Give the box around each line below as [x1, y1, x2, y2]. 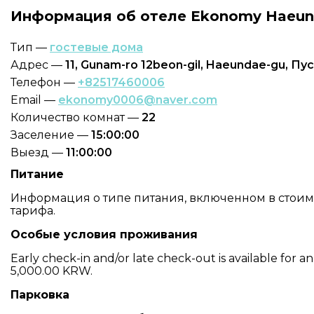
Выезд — [11, 146, 66, 159]
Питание [11, 168, 64, 181]
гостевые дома [50, 41, 143, 54]
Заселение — [11, 128, 91, 142]
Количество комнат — [11, 111, 142, 124]
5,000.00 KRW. [11, 264, 93, 278]
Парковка [11, 288, 69, 301]
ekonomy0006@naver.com [58, 93, 217, 107]
